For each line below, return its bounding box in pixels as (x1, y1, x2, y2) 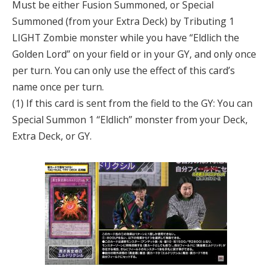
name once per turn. (12, 80, 104, 93)
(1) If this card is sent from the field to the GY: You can (12, 96, 253, 110)
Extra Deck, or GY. (12, 129, 92, 143)
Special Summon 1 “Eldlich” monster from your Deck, (12, 112, 248, 126)
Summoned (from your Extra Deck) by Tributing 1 (12, 14, 234, 28)
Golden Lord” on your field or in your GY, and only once (12, 47, 256, 61)
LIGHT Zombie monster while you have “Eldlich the (12, 30, 239, 44)
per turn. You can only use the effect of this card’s (12, 63, 235, 77)
